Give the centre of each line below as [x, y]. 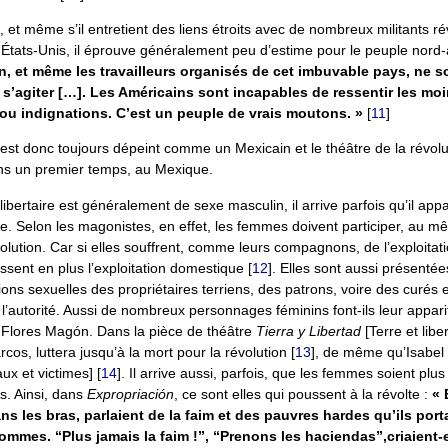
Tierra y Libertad [310, 330]
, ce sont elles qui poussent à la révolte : [303, 393]
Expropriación [130, 393]
